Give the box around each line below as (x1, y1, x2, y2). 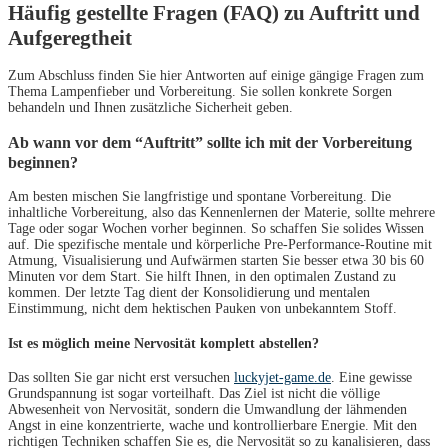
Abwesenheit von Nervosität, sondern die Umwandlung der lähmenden (8, 402, 407, 418)
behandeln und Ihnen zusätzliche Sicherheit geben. (8, 100, 293, 116)
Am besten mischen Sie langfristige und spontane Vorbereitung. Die (8, 189, 391, 205)
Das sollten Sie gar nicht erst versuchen (8, 370, 234, 386)
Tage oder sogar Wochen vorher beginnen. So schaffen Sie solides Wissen (8, 221, 424, 237)
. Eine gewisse (331, 370, 412, 386)
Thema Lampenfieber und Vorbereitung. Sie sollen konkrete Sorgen (8, 84, 392, 100)
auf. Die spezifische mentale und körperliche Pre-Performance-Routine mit (8, 237, 432, 253)
